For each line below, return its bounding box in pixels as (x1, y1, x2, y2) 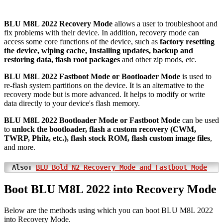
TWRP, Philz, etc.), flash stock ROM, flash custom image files (4, 133, 210, 142)
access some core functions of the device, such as (4, 37, 160, 46)
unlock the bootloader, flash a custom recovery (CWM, (12, 124, 196, 133)
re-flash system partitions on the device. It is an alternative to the (4, 81, 204, 90)
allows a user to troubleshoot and (112, 19, 218, 28)
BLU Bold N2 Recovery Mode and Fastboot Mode (36, 163, 207, 171)
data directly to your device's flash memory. (4, 99, 140, 108)
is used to (180, 72, 212, 81)
